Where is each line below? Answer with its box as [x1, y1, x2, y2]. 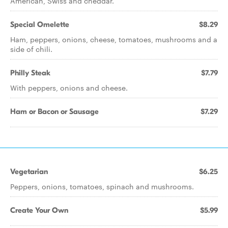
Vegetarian [10, 167, 48, 176]
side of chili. [10, 44, 52, 54]
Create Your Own [10, 206, 68, 215]
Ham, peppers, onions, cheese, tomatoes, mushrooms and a [10, 34, 217, 44]
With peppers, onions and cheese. [10, 82, 128, 93]
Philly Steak [10, 68, 50, 77]
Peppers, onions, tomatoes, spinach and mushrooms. [10, 181, 194, 191]
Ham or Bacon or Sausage [10, 107, 99, 116]
